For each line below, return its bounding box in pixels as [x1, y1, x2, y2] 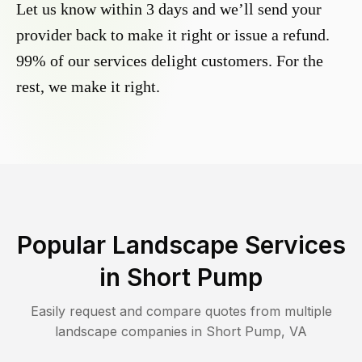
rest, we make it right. [16, 78, 160, 96]
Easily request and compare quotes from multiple [30, 303, 332, 320]
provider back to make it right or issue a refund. [16, 26, 330, 44]
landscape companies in [55, 323, 206, 340]
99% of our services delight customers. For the [16, 52, 323, 70]
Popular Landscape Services [16, 230, 346, 260]
